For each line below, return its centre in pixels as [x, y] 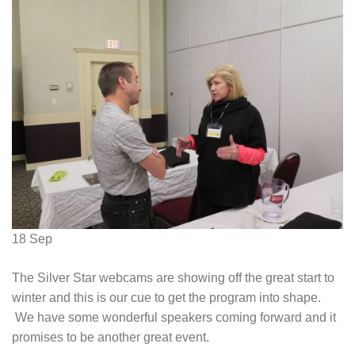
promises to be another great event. [111, 338]
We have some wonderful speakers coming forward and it [174, 318]
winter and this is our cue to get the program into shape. [166, 298]
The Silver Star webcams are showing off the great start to [173, 278]
